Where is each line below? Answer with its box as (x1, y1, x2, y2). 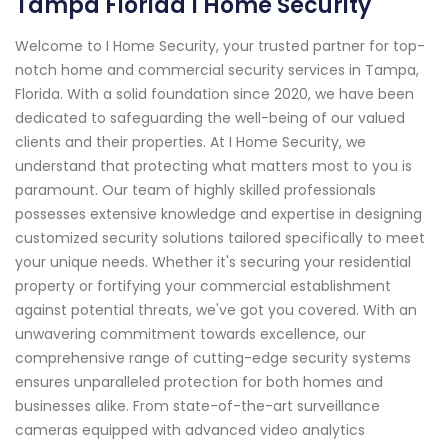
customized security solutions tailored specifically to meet (15, 227, 425, 248)
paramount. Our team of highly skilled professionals (15, 179, 376, 200)
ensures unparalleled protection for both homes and (15, 371, 383, 392)
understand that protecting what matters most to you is (15, 155, 412, 176)
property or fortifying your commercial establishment (15, 275, 391, 296)
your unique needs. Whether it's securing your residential (15, 251, 411, 272)
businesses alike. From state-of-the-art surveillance (15, 395, 380, 416)
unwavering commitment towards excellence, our (15, 323, 366, 344)
